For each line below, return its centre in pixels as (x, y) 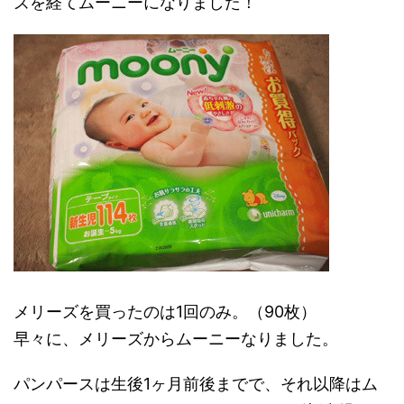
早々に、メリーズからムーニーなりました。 (176, 339)
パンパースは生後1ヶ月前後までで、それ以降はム (196, 384)
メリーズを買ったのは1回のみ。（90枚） (165, 312)
